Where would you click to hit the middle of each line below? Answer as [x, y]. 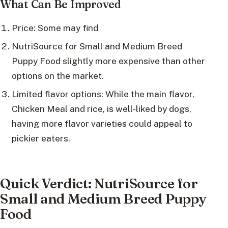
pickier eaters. [41, 138]
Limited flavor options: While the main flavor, [103, 94]
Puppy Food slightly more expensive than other [108, 61]
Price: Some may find [55, 28]
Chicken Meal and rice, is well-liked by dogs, [101, 109]
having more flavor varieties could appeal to [102, 124]
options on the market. [58, 76]
